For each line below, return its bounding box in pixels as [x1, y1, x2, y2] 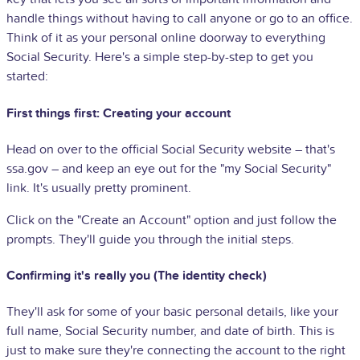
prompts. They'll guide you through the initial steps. [6, 231, 294, 247]
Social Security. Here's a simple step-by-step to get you [6, 49, 313, 66]
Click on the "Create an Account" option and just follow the [6, 211, 337, 228]
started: [6, 68, 48, 85]
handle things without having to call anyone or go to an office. [6, 10, 353, 27]
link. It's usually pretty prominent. [6, 179, 191, 196]
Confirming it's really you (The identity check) [6, 268, 267, 284]
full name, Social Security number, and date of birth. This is [6, 323, 334, 340]
